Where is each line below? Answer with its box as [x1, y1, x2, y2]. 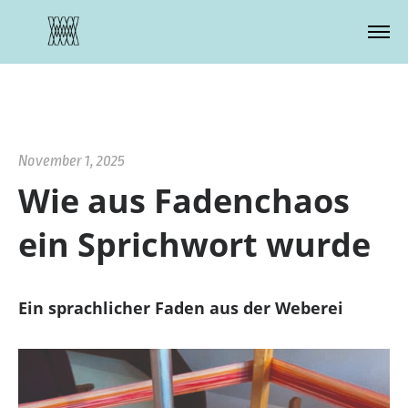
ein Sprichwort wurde [17, 222, 371, 267]
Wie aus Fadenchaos [17, 178, 350, 223]
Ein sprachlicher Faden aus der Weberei [17, 297, 343, 319]
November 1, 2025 [17, 152, 125, 169]
